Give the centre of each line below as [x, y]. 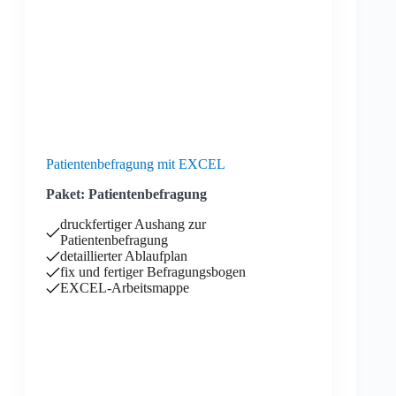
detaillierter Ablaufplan [124, 256]
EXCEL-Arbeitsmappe [125, 288]
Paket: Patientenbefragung [126, 194]
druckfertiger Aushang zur [133, 224]
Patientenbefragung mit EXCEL [136, 164]
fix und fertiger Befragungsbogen [153, 272]
